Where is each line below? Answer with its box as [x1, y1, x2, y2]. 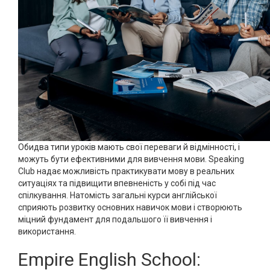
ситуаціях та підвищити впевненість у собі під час [18, 178, 216, 188]
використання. [18, 227, 76, 236]
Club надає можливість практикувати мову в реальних [18, 166, 234, 176]
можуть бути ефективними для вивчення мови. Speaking [18, 154, 244, 164]
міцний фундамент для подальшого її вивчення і [18, 215, 212, 224]
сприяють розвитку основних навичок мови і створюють [18, 202, 242, 212]
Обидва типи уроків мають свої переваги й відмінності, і [18, 142, 240, 152]
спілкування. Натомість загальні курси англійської [18, 190, 217, 200]
